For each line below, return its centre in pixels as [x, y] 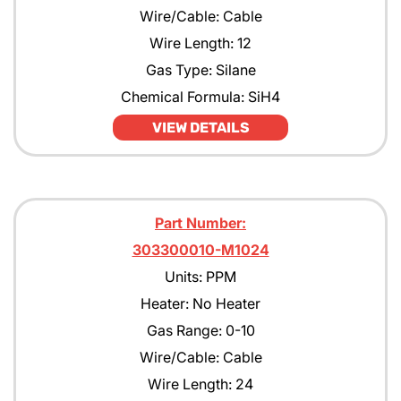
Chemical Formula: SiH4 [200, 97]
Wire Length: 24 [200, 384]
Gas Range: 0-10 [200, 330]
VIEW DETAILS [200, 128]
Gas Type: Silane [200, 70]
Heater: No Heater [200, 303]
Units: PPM [200, 277]
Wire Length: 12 [200, 43]
